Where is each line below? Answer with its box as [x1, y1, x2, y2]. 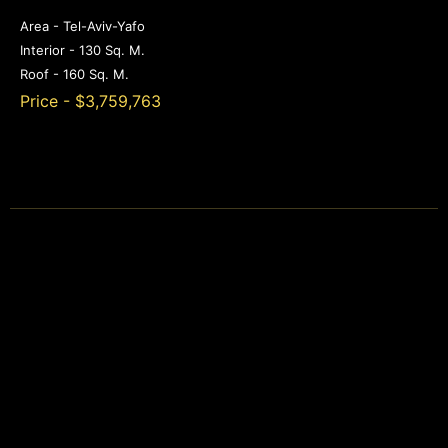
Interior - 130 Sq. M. [20, 42, 145, 59]
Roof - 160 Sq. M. [20, 66, 129, 83]
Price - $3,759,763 [20, 91, 161, 112]
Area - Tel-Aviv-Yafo [20, 18, 145, 35]
